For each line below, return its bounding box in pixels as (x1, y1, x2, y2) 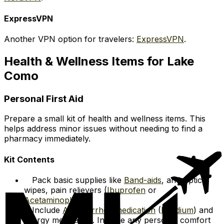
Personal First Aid (4, 92, 83, 104)
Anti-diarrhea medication (62, 205, 155, 215)
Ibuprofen (107, 185, 145, 195)
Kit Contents (4, 154, 54, 164)
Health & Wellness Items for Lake (4, 53, 194, 68)
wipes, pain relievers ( (24, 185, 107, 195)
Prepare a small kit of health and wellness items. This (4, 113, 205, 124)
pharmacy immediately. (4, 133, 90, 144)
